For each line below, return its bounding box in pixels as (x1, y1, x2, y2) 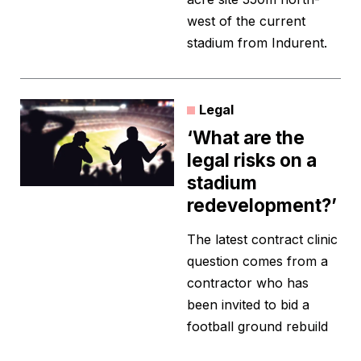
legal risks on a (187, 149, 317, 172)
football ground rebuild (187, 318, 328, 335)
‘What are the (187, 127, 305, 149)
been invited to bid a (187, 297, 309, 313)
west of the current (187, 13, 305, 30)
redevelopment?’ (187, 194, 337, 217)
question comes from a (187, 253, 328, 270)
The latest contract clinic (187, 231, 338, 248)
